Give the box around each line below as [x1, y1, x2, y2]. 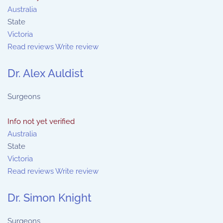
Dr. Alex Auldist [7, 67, 84, 80]
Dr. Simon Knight [7, 191, 92, 204]
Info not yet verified [7, 117, 75, 126]
